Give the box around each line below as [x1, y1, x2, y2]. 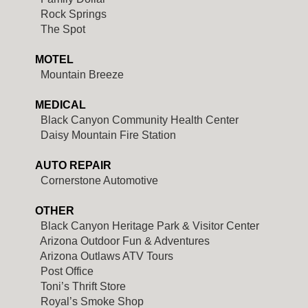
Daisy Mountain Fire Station [34, 129, 179, 142]
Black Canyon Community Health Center [34, 114, 241, 126]
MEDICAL [34, 99, 89, 111]
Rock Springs [34, 8, 109, 21]
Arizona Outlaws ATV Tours [34, 250, 176, 263]
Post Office [34, 265, 96, 278]
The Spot [34, 23, 88, 36]
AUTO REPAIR [34, 159, 114, 172]
